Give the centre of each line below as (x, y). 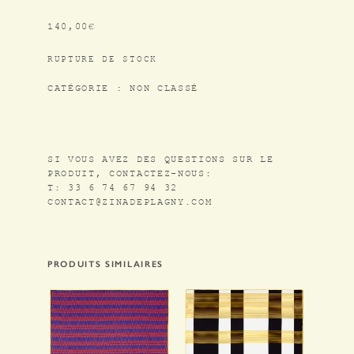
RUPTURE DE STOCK (102, 60)
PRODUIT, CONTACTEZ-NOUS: (130, 175)
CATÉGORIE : (89, 89)
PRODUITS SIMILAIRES (105, 264)
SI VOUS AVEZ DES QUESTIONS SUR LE (161, 160)
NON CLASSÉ (164, 89)
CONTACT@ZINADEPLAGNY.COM (130, 203)
